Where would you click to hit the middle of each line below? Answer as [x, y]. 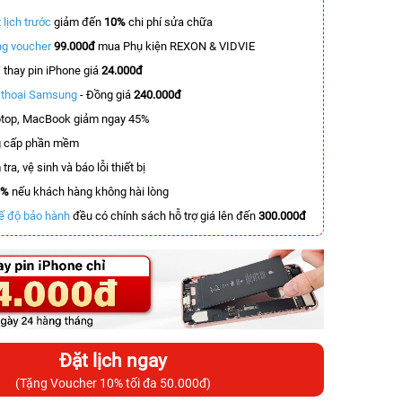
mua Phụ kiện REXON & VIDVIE [175, 46]
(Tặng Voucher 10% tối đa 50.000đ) [113, 383]
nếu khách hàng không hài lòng [89, 192]
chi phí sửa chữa [170, 22]
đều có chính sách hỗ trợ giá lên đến [164, 216]
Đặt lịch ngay [113, 360]
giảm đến [78, 22]
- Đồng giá [105, 95]
